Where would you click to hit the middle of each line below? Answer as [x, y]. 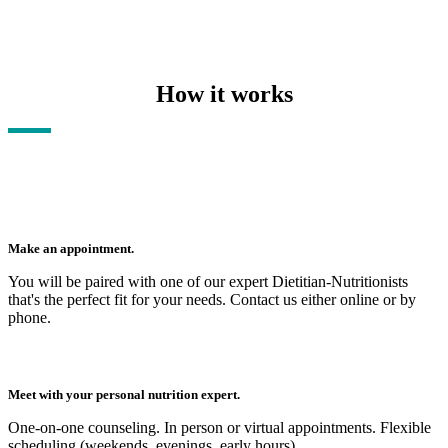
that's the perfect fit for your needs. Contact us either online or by [212, 300]
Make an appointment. [71, 249]
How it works [224, 94]
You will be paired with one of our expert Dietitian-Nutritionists [208, 282]
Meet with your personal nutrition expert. [124, 395]
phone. [29, 318]
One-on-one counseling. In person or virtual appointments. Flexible [219, 428]
